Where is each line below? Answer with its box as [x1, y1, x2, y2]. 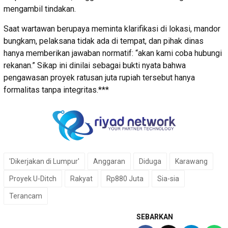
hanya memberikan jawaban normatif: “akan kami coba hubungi [4, 48, 222, 58]
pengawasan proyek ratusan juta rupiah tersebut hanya [4, 72, 195, 82]
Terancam [9, 191, 42, 200]
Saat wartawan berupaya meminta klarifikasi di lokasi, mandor [4, 23, 220, 34]
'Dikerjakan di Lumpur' [9, 157, 79, 165]
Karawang [175, 157, 208, 165]
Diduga [139, 157, 161, 165]
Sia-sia [157, 174, 179, 183]
